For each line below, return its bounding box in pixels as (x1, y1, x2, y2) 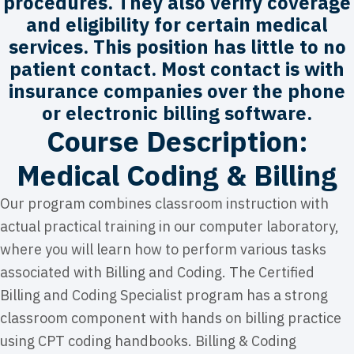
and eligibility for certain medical (26, 11, 328, 37)
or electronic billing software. (42, 100, 312, 126)
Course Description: (46, 122, 308, 160)
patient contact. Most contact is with (9, 55, 345, 81)
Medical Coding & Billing (17, 156, 337, 194)
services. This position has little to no (8, 33, 346, 59)
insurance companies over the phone (9, 77, 345, 104)
